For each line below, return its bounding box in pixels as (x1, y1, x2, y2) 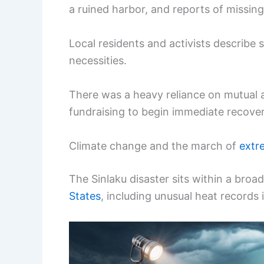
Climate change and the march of (69, 139, 239, 152)
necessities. (69, 54, 127, 67)
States (69, 189, 101, 202)
